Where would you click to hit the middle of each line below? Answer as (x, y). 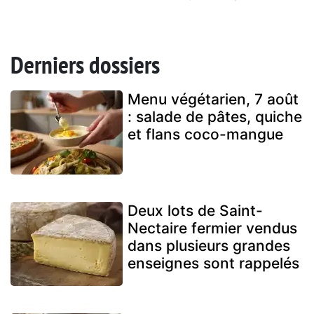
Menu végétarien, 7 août (213, 100)
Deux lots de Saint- (195, 211)
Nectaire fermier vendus (212, 228)
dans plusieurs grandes (209, 246)
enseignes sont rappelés (213, 264)
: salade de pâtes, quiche (215, 117)
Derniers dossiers (85, 65)
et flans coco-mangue (205, 135)
